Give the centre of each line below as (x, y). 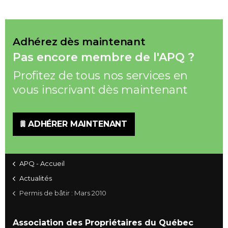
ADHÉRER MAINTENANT (78, 124)
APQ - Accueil (42, 163)
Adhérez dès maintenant (79, 42)
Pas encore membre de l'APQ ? (104, 57)
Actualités (36, 178)
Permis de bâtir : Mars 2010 (63, 193)
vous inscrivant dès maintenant (100, 90)
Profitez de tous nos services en (100, 76)
